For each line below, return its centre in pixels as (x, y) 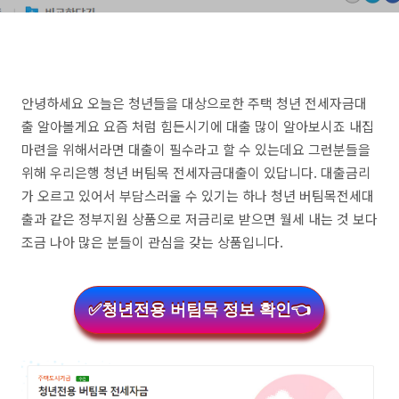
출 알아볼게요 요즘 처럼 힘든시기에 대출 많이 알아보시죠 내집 (198, 126)
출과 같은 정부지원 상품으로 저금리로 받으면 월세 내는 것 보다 (199, 219)
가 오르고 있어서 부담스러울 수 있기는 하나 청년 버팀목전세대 (198, 195)
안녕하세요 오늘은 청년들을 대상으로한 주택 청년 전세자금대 (194, 103)
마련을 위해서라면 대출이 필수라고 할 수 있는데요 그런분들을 (196, 149)
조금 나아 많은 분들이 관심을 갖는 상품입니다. (152, 242)
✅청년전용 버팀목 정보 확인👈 (199, 310)
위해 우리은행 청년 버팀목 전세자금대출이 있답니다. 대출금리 (196, 172)
